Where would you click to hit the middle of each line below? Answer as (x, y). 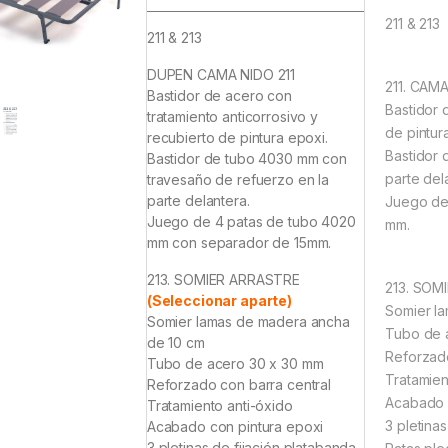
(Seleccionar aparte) (219, 301)
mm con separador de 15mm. (239, 243)
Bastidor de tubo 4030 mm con (246, 159)
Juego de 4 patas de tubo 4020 (251, 222)
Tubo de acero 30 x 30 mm (235, 364)
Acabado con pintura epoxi (235, 427)
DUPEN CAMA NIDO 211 (221, 75)
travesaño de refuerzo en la (238, 180)
